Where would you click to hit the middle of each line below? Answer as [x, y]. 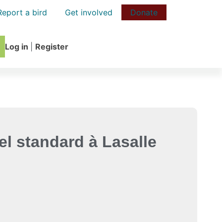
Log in [18, 46]
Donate [144, 12]
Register [52, 46]
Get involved [89, 12]
